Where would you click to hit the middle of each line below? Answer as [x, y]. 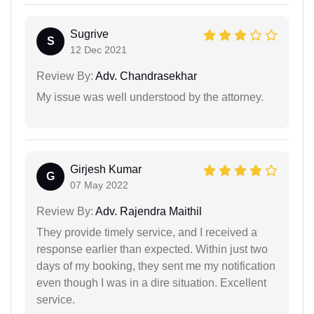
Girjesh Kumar [106, 169]
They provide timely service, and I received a [147, 232]
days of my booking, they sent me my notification [156, 266]
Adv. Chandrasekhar [145, 76]
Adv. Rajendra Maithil [148, 211]
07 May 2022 [99, 185]
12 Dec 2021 [98, 49]
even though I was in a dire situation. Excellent [151, 282]
